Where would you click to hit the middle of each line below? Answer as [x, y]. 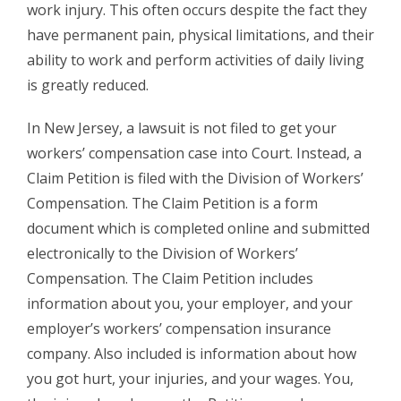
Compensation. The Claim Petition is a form [172, 203]
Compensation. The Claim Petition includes [170, 278]
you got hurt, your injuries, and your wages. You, [190, 378]
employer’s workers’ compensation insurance [179, 328]
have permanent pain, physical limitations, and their [200, 34]
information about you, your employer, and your [190, 303]
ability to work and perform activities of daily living [196, 60]
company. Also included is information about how [192, 353]
